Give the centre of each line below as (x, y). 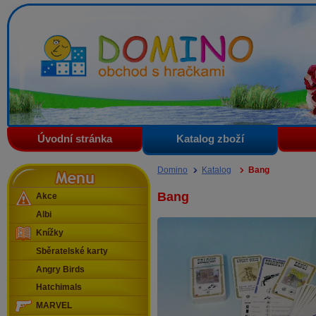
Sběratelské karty (72, 251)
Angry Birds (60, 269)
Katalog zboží (210, 139)
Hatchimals (59, 287)
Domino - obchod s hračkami (111, 34)
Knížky (50, 233)
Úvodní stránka (75, 139)
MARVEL (54, 306)
